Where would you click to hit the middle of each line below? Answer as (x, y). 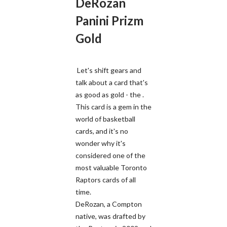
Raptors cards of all (106, 179)
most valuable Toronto (111, 167)
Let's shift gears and (108, 70)
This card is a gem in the (113, 106)
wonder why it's (101, 143)
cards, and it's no (102, 131)
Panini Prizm (109, 20)
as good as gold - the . (110, 94)
